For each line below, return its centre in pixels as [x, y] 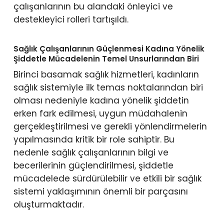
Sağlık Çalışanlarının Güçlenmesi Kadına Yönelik [109, 48]
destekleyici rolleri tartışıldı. [71, 20]
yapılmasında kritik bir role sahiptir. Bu [94, 139]
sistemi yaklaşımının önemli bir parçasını [100, 191]
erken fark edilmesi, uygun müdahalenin [100, 113]
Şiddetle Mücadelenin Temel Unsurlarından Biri [106, 58]
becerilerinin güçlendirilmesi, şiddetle [93, 165]
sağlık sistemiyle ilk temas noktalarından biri [108, 87]
